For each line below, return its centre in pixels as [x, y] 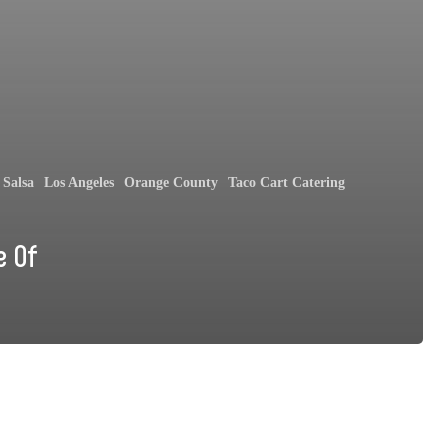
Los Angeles [79, 182]
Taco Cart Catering [286, 182]
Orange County [171, 182]
